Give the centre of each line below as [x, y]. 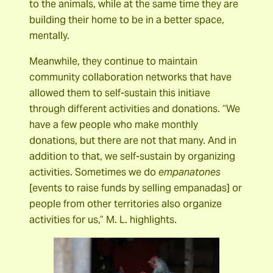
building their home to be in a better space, [127, 19]
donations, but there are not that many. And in [133, 141]
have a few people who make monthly [114, 125]
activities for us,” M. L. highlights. [103, 220]
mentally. [49, 35]
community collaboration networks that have [130, 77]
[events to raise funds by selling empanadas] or [136, 188]
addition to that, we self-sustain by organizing [132, 157]
